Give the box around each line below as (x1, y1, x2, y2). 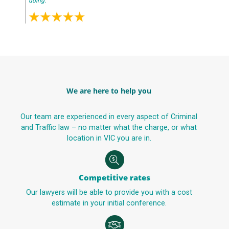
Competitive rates (79, 172, 150, 182)
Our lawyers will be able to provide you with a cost (26, 188, 192, 197)
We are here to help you (66, 86, 152, 96)
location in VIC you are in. (66, 133, 151, 143)
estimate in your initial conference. (51, 198, 167, 208)
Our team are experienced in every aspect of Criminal (20, 112, 198, 121)
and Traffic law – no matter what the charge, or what (21, 123, 197, 132)
